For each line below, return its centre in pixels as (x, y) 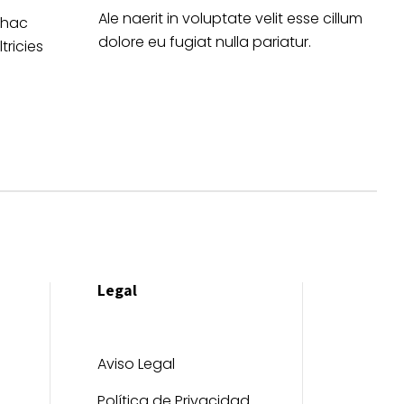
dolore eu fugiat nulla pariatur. (205, 42)
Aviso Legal (136, 363)
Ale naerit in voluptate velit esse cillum (230, 19)
